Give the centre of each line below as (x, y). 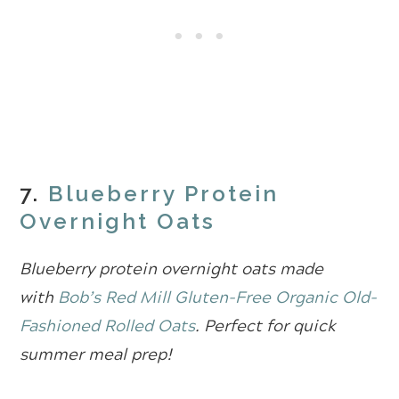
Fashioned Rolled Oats (108, 326)
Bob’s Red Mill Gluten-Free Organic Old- (218, 297)
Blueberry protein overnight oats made (172, 269)
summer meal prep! (96, 354)
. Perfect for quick (266, 326)
